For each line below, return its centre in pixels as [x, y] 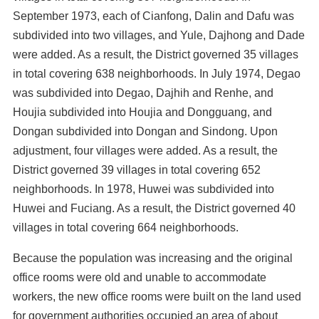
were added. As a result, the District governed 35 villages [156, 54]
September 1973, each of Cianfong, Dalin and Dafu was [153, 16]
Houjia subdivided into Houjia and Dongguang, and [142, 112]
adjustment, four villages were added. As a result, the [145, 151]
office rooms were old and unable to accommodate [140, 277]
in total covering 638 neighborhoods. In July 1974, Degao [157, 74]
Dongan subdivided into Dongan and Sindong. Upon [145, 131]
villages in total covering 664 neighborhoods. [126, 228]
